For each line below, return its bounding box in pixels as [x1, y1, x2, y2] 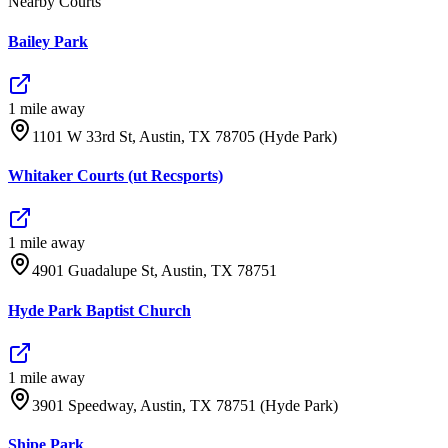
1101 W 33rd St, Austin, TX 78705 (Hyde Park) [32, 127, 337, 145]
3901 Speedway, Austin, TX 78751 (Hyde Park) [32, 397, 338, 414]
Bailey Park [8, 32, 88, 50]
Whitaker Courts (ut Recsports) [8, 167, 223, 185]
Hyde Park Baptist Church [8, 301, 191, 319]
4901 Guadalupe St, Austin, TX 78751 [32, 262, 277, 280]
